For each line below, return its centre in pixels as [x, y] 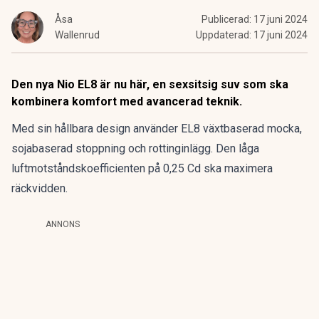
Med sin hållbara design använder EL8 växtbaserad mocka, [157, 129]
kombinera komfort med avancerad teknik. [127, 101]
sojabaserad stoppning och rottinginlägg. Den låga [135, 148]
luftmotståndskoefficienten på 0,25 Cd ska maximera [142, 168]
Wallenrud [77, 35]
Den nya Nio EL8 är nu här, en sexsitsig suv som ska [150, 84]
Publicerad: [228, 19]
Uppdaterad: [225, 35]
